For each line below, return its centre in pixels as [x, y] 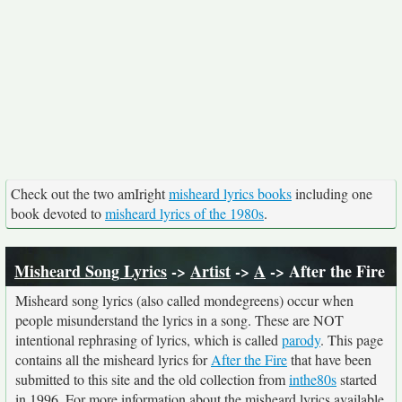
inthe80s [313, 379]
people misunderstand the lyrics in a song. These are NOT [179, 320]
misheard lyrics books [230, 193]
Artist [210, 271]
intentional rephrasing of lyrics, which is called [149, 340]
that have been [329, 359]
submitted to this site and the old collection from [152, 379]
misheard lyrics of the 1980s [184, 213]
